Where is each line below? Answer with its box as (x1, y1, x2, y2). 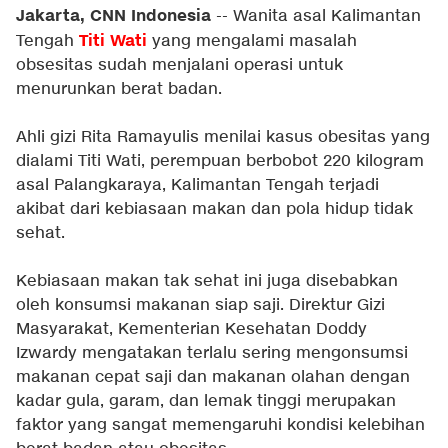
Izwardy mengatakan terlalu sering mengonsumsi (16, 343, 408, 364)
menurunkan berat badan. (16, 79, 222, 100)
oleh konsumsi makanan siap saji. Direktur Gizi (16, 295, 385, 316)
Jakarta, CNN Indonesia (16, 5, 211, 27)
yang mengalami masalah (152, 31, 357, 52)
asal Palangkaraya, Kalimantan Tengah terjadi (16, 175, 379, 196)
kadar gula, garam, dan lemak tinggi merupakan (16, 391, 396, 412)
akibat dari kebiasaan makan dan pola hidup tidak (16, 199, 413, 220)
